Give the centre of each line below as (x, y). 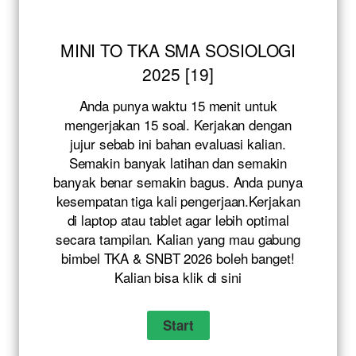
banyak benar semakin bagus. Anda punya (178, 182)
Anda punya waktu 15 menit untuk (178, 106)
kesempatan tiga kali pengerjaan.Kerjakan (178, 201)
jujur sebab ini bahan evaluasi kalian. (178, 144)
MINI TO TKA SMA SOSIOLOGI (178, 50)
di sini (224, 277)
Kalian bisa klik (161, 277)
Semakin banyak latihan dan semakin (178, 163)
